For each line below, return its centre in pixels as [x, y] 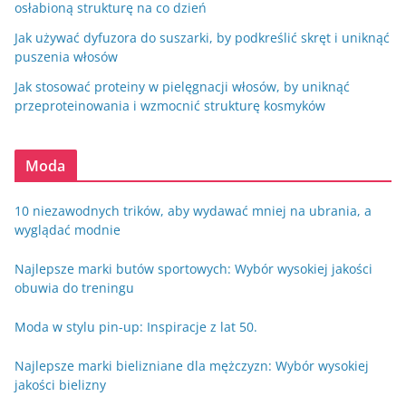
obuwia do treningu [74, 287]
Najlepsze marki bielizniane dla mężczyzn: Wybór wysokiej [192, 365]
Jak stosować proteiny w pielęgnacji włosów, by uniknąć [182, 86]
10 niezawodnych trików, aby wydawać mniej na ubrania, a [193, 210]
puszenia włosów [66, 56]
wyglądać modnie [68, 229]
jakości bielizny [60, 384]
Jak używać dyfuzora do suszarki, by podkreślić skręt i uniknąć [202, 37]
